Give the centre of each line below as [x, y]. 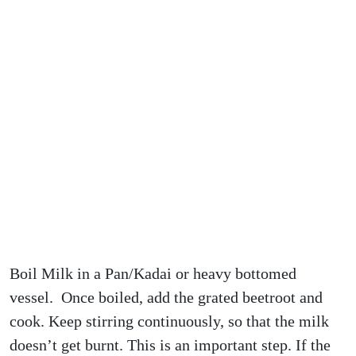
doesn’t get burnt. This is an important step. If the [170, 345]
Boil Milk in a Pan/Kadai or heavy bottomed [153, 273]
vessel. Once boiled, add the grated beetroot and [166, 297]
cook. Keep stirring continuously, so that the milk [169, 321]
